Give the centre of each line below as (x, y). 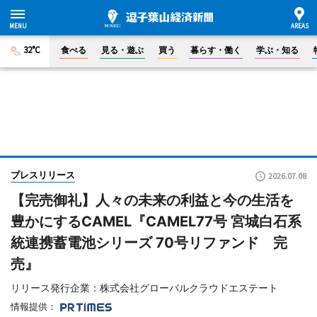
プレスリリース (43, 175)
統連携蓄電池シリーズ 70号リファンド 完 (149, 243)
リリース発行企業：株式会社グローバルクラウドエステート (144, 288)
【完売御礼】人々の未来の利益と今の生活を (152, 200)
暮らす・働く (216, 50)
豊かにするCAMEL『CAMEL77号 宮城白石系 (156, 221)
